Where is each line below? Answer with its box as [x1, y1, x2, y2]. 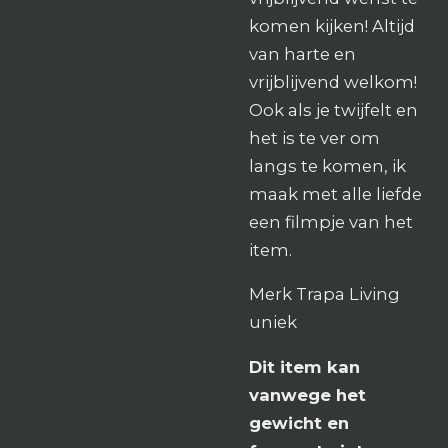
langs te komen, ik [249, 155, 406, 176]
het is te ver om [249, 127, 380, 148]
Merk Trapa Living [249, 284, 400, 305]
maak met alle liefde [249, 183, 422, 204]
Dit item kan [249, 356, 360, 377]
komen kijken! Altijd [249, 15, 415, 36]
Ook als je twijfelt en [249, 99, 418, 120]
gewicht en [249, 412, 349, 433]
